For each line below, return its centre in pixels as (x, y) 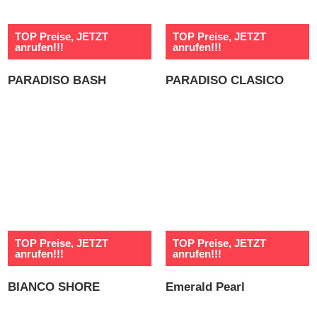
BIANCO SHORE (54, 287)
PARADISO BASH (57, 80)
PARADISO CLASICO (225, 80)
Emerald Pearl (205, 287)
